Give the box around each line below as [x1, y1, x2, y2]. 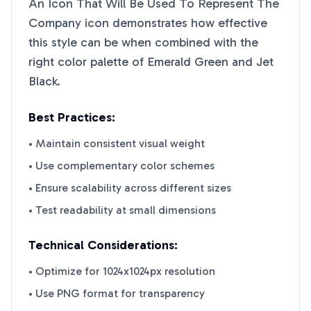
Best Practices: [28, 110, 115, 125]
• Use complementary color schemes [28, 159, 215, 172]
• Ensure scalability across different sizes [28, 181, 231, 194]
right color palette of [28, 54, 147, 69]
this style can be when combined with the [28, 35, 258, 50]
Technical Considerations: [28, 237, 178, 253]
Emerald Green [147, 54, 228, 69]
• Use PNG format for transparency [28, 287, 205, 300]
